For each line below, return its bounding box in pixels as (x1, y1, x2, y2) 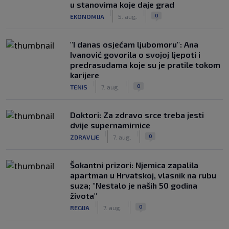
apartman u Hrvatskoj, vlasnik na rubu (70, 170, 216, 180)
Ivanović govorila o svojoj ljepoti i (70, 50, 200, 59)
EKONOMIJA (70, 12, 104, 20)
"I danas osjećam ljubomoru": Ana (70, 39, 198, 49)
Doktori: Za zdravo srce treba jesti (70, 110, 204, 120)
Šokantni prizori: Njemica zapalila (70, 160, 198, 170)
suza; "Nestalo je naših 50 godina (70, 180, 197, 190)
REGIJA (70, 203, 89, 211)
